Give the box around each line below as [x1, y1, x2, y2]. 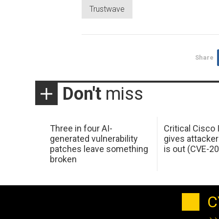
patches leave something [49, 144, 148, 154]
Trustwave [89, 4, 125, 14]
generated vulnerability [49, 133, 138, 144]
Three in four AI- [49, 123, 112, 134]
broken [49, 154, 77, 165]
